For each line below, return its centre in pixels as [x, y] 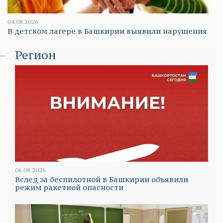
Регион [35, 55]
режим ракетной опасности [69, 188]
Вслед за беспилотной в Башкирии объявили [102, 180]
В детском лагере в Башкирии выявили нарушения [107, 31]
